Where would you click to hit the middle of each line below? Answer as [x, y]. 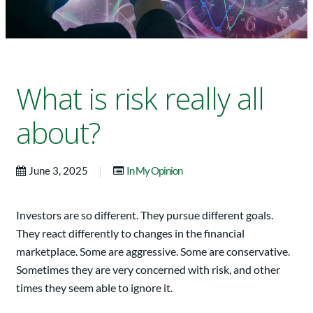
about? [58, 133]
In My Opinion [154, 171]
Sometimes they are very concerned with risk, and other [148, 270]
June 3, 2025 [59, 171]
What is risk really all [140, 99]
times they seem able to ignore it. [94, 288]
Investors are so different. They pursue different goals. [145, 215]
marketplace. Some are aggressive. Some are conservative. [153, 252]
